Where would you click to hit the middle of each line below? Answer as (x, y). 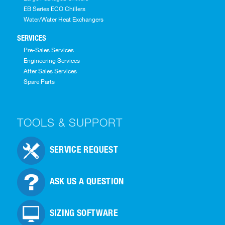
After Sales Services (50, 71)
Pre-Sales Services (48, 49)
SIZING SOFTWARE (84, 212)
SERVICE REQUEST (84, 149)
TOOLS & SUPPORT (70, 123)
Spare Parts (39, 81)
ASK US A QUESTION (87, 181)
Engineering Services (51, 60)
